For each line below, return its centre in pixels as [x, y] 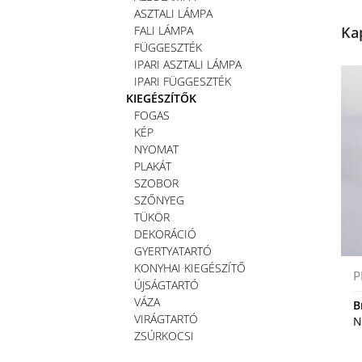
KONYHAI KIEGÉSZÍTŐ [190, 267]
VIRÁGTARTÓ [166, 318]
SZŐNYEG [159, 200]
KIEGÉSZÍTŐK [161, 98]
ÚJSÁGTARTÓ [166, 284]
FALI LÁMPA [164, 30]
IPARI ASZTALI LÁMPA [188, 64]
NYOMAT [156, 149]
